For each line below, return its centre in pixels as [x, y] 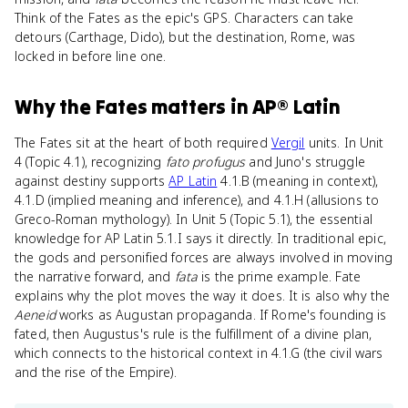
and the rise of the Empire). [96, 372]
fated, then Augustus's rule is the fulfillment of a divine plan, [194, 334]
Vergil [288, 143]
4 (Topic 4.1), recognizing [90, 162]
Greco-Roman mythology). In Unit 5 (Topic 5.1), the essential [194, 219]
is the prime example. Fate [280, 276]
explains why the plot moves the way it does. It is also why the [203, 296]
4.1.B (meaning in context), [298, 181]
